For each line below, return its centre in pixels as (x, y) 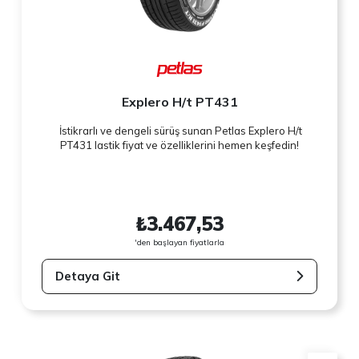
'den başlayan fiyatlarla (179, 242)
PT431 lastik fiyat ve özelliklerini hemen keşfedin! (179, 145)
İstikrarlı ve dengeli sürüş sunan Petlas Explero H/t (179, 131)
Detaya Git (88, 276)
